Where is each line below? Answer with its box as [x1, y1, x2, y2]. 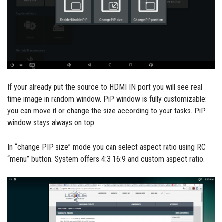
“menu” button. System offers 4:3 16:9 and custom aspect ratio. [7, 154, 205, 164]
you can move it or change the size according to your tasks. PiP [7, 106, 206, 116]
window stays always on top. [7, 118, 96, 128]
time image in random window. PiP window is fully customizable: [7, 94, 207, 104]
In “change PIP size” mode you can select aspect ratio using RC [7, 142, 206, 152]
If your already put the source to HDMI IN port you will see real [7, 82, 202, 92]
